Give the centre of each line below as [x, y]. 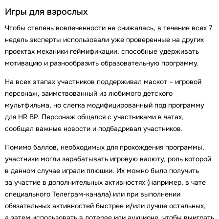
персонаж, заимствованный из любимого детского [89, 93]
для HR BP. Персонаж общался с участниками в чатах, [94, 117]
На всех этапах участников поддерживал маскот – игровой [103, 81]
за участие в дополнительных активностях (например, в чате [105, 182]
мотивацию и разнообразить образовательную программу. [102, 63]
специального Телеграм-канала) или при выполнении [93, 194]
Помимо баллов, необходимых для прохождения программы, [105, 147]
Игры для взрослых [46, 11]
